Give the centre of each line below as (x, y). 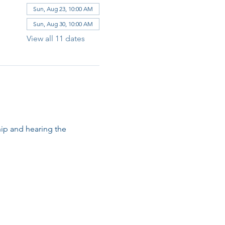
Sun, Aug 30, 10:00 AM (63, 24)
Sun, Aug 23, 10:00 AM (63, 9)
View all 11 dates (55, 38)
